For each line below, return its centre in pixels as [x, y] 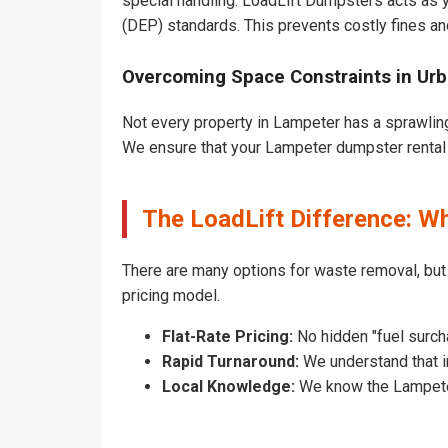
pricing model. [171, 296]
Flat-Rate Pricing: [227, 337]
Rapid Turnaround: [230, 362]
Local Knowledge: [228, 387]
